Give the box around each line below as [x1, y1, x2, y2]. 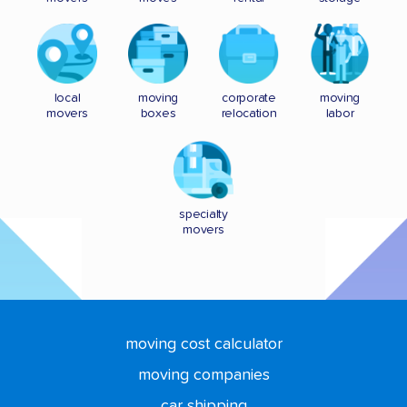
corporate [222, 92, 276, 105]
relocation [221, 107, 277, 121]
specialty [179, 207, 228, 221]
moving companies [137, 366, 270, 383]
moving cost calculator [124, 335, 283, 352]
